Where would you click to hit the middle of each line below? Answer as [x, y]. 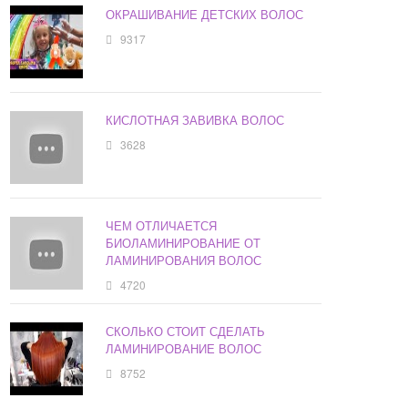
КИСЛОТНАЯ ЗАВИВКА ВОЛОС [195, 120]
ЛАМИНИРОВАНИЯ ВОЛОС [184, 260]
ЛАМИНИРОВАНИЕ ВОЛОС [184, 349]
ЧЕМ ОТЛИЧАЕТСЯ [162, 226]
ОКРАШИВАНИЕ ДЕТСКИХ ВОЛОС [205, 15]
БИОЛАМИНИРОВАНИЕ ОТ [184, 243]
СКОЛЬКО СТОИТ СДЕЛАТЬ [186, 331]
